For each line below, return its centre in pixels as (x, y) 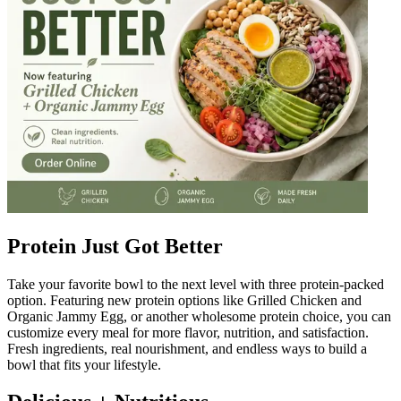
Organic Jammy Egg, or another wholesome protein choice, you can (199, 316)
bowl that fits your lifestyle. (84, 364)
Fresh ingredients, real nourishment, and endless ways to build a (187, 348)
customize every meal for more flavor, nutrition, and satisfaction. (188, 332)
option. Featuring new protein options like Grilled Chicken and (184, 300)
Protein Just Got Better (115, 246)
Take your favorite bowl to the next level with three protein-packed (196, 284)
